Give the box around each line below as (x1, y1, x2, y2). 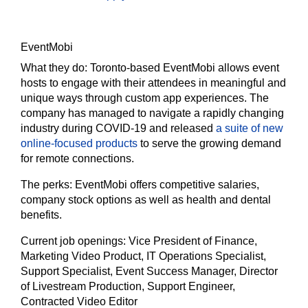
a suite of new (216, 122, 283, 135)
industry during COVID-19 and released (21, 122, 216, 135)
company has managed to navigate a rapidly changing (21, 107, 284, 120)
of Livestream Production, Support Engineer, (21, 280, 235, 293)
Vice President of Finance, (129, 235, 257, 247)
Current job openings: (21, 235, 129, 247)
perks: (43, 179, 75, 191)
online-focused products (21, 137, 137, 150)
